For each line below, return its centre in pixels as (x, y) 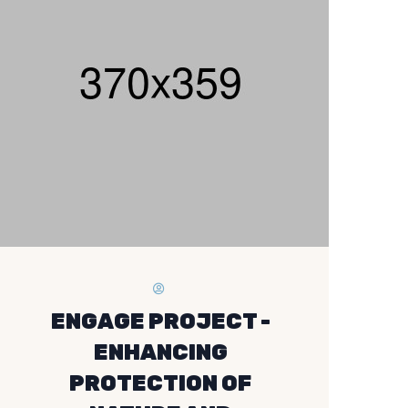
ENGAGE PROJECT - (160, 321)
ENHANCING (160, 352)
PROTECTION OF (160, 383)
